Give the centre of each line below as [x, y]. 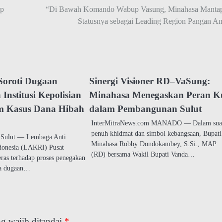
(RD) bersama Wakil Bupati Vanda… [143, 154]
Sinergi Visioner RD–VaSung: [150, 81]
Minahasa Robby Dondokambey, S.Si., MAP [154, 144]
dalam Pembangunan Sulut [146, 109]
